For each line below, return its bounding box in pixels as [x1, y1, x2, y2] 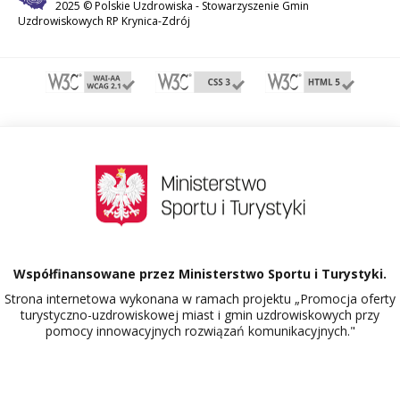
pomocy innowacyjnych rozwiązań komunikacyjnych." [45, 322, 355, 340]
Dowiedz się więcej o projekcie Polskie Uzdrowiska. [74, 359, 371, 377]
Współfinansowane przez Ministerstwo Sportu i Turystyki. [13, 265, 387, 283]
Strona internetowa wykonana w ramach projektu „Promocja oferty [4, 290, 396, 308]
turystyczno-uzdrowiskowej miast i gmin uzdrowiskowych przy [21, 306, 379, 324]
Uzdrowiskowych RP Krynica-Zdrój [18, 13, 190, 29]
